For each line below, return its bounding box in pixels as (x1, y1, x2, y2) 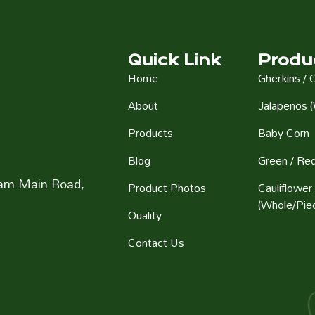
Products (127, 122, 173, 144)
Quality (127, 204, 162, 226)
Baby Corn (258, 122, 310, 144)
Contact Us (127, 231, 184, 254)
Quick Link (127, 51, 221, 69)
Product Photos (127, 176, 206, 199)
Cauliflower (258, 176, 313, 199)
